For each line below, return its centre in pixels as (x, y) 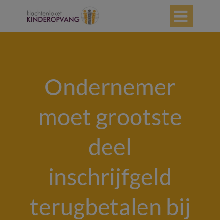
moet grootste (110, 116)
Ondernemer (110, 86)
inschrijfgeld (110, 176)
